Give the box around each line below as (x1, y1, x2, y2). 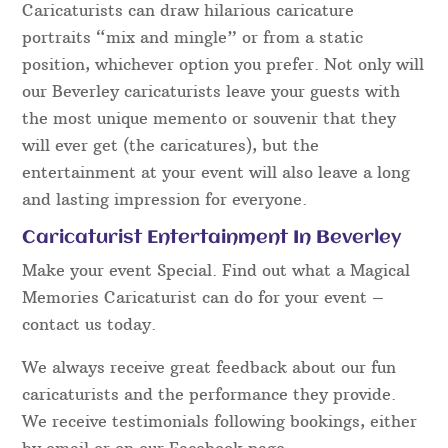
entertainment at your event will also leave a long (22, 161, 411, 182)
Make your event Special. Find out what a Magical (22, 259, 411, 280)
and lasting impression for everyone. (22, 188, 308, 209)
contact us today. (22, 313, 157, 334)
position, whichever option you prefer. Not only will (22, 53, 425, 74)
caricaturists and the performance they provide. (22, 383, 397, 404)
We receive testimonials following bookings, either (22, 410, 418, 431)
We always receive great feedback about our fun (22, 356, 397, 377)
